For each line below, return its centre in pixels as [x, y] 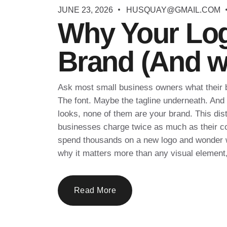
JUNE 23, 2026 [86, 10]
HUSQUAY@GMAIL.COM [173, 10]
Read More [95, 190]
